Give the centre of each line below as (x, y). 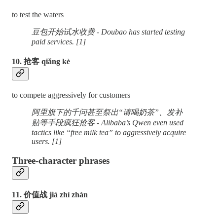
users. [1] (47, 142)
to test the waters (38, 14)
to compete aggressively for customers (71, 95)
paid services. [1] (59, 41)
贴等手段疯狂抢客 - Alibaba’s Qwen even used (108, 123)
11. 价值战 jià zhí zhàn (50, 195)
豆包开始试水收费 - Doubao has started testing (108, 32)
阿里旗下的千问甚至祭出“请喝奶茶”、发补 (107, 112)
